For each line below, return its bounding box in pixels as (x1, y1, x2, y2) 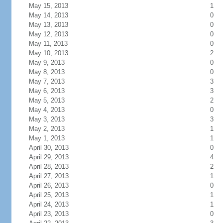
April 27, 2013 (28, 172, 69, 180)
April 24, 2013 (28, 201, 69, 208)
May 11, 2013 (28, 40, 68, 47)
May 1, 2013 (28, 134, 65, 142)
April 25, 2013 (28, 191, 69, 199)
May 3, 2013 (28, 115, 65, 123)
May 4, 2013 (28, 106, 65, 113)
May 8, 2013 (28, 68, 65, 76)
